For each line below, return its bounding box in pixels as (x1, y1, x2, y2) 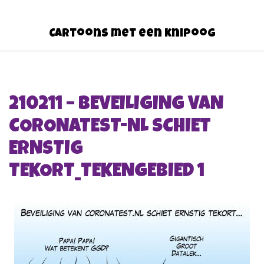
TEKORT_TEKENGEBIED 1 (9, 162, 204, 182)
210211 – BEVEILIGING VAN (9, 95, 223, 115)
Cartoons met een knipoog (48, 28, 216, 40)
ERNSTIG (9, 140, 83, 160)
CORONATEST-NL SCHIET (9, 117, 211, 137)
